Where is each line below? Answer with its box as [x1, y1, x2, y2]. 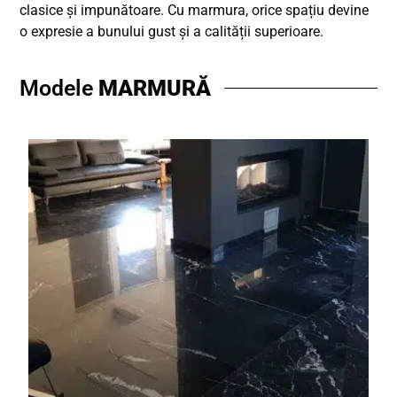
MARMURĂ [98, 75, 212, 102]
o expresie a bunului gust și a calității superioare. [19, 22, 324, 40]
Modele [19, 75, 99, 102]
